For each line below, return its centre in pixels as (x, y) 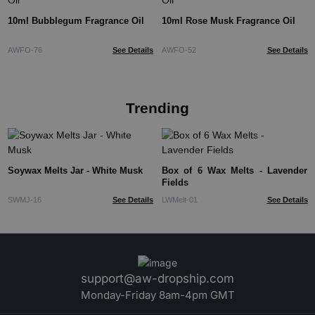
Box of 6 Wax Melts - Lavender (185, 171)
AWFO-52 (179, 50)
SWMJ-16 (24, 199)
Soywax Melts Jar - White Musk (75, 171)
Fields (175, 183)
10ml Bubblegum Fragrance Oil (76, 21)
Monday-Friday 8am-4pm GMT (157, 295)
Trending (157, 108)
